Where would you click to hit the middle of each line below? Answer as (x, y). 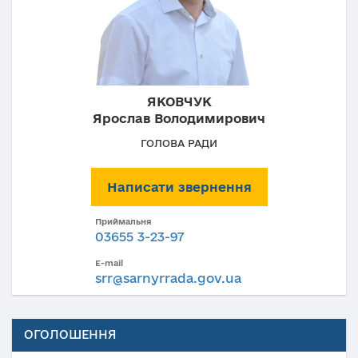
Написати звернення (179, 187)
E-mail (109, 263)
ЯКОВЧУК (179, 101)
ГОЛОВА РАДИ (179, 143)
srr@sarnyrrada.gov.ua (168, 278)
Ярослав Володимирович (179, 118)
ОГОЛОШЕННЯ (70, 334)
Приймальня (123, 221)
